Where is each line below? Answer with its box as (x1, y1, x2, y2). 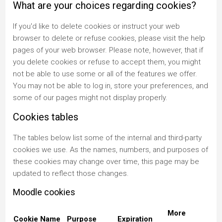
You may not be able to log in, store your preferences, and (13, 81, 209, 90)
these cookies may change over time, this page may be (13, 157, 200, 166)
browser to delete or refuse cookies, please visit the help (13, 33, 206, 43)
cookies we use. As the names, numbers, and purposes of (13, 145, 209, 154)
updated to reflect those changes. (13, 168, 129, 178)
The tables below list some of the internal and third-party (13, 133, 202, 142)
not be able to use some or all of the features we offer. (13, 69, 198, 78)
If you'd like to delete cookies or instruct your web (13, 21, 180, 31)
